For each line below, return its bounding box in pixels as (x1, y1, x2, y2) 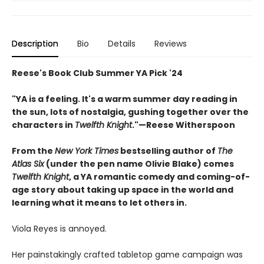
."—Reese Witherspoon (132, 119, 235, 131)
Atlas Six (12, 158, 44, 170)
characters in (12, 119, 75, 131)
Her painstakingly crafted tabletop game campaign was (12, 249, 243, 261)
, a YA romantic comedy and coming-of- (69, 171, 250, 183)
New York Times (55, 145, 118, 157)
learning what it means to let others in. (12, 197, 187, 209)
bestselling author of (118, 145, 217, 157)
